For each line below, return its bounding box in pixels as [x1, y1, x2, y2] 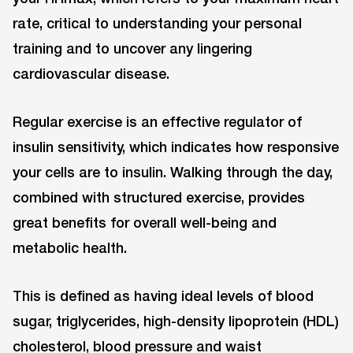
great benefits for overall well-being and [13, 213, 277, 231]
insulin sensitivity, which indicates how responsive [13, 137, 339, 155]
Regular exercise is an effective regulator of [13, 112, 302, 130]
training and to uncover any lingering [13, 39, 252, 57]
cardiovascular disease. [13, 64, 169, 82]
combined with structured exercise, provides [13, 188, 305, 206]
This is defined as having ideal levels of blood [13, 286, 314, 304]
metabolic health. [13, 238, 127, 256]
